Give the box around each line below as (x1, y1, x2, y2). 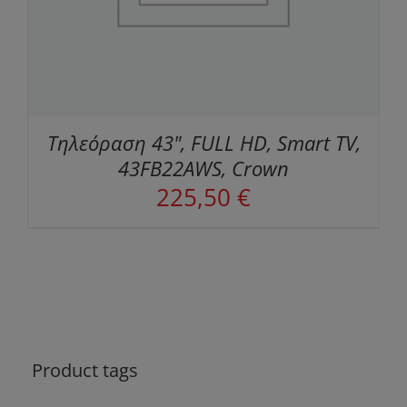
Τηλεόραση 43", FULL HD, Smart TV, (46, 129, 361, 157)
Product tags (32, 357, 138, 382)
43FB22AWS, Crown (118, 154, 289, 183)
